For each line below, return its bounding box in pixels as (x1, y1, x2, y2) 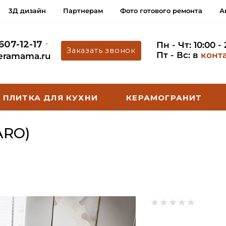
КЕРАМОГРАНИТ (126, 93, 202, 102)
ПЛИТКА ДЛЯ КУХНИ (3, 93, 98, 102)
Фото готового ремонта (120, 7, 202, 15)
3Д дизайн (9, 7, 46, 15)
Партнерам (63, 7, 103, 15)
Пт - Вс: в (156, 50, 201, 60)
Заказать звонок (67, 45, 136, 55)
